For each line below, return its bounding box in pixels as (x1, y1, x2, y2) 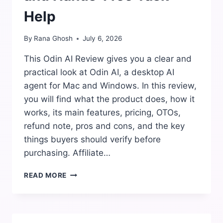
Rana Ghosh (34, 34, 73, 43)
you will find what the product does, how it (24, 94, 195, 105)
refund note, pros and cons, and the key (24, 121, 185, 131)
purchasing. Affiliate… (24, 148, 111, 158)
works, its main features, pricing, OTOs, (24, 108, 181, 118)
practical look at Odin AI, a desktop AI (24, 67, 174, 78)
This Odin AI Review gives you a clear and (24, 54, 192, 64)
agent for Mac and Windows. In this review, (24, 81, 197, 91)
